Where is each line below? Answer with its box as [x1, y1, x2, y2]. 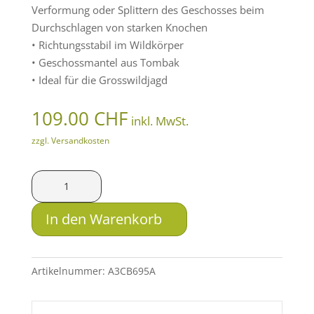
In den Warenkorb [45, 209, 162, 228]
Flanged [30, 223, 69, 238]
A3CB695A [107, 264, 156, 278]
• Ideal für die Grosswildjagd [31, 72, 168, 87]
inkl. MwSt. [130, 112, 189, 129]
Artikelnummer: [31, 264, 108, 278]
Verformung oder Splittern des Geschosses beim [31, 2, 264, 17]
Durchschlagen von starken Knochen [31, 20, 207, 34]
